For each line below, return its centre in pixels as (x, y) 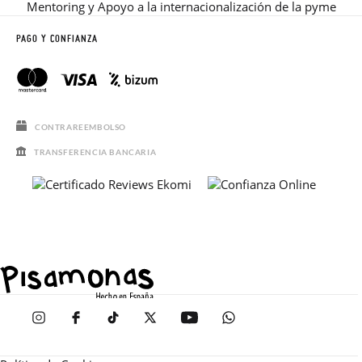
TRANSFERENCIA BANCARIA (95, 152)
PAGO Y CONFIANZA (57, 38)
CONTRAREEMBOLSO (80, 126)
